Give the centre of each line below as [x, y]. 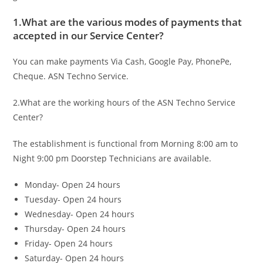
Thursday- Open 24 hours [75, 229]
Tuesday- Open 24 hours [73, 199]
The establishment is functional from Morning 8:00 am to [126, 144]
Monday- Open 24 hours [73, 185]
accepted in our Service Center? [89, 36]
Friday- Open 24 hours [69, 243]
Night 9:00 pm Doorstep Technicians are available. [112, 158]
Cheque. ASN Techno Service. [71, 76]
